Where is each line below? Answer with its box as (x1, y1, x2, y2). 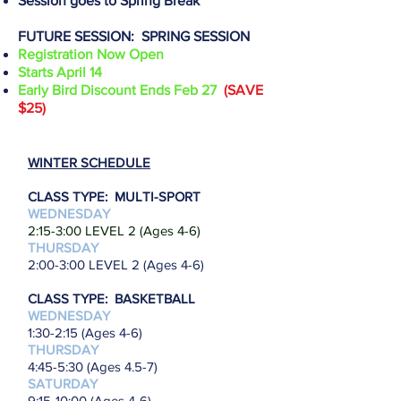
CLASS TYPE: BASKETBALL (28, 291, 195, 306)
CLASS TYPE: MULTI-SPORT (28, 189, 200, 204)
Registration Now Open (18, 47, 164, 62)
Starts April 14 (18, 64, 102, 80)
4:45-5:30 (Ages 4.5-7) (28, 359, 158, 374)
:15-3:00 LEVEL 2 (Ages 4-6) (36, 223, 200, 238)
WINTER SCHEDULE (28, 155, 150, 170)
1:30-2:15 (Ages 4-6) (28, 325, 142, 340)
